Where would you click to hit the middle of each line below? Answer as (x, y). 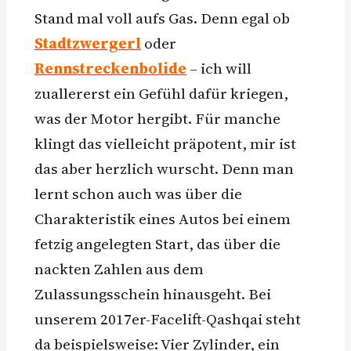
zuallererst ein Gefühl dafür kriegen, (161, 93)
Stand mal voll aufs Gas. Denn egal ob (162, 18)
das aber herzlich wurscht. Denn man (164, 168)
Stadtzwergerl (88, 43)
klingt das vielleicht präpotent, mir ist (165, 143)
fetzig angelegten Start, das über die (157, 243)
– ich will (219, 68)
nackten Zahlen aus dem (119, 268)
